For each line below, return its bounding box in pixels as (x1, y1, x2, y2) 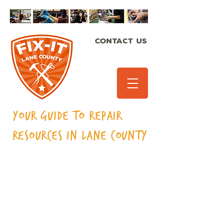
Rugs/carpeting (10, 161, 129, 180)
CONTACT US (95, 37, 147, 45)
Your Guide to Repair (13, 109, 122, 124)
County (111, 128, 148, 144)
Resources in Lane (13, 128, 111, 144)
